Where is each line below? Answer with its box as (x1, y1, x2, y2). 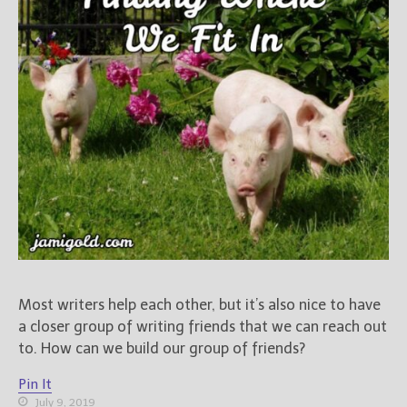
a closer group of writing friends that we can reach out (18, 318, 387, 336)
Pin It (18, 376, 52, 393)
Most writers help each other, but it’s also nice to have (18, 296, 381, 314)
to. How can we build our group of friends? (18, 340, 305, 358)
